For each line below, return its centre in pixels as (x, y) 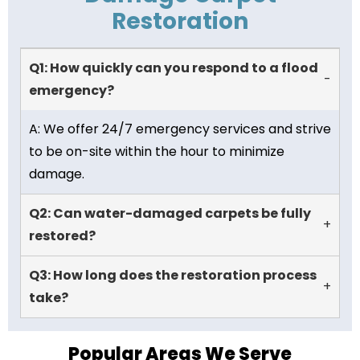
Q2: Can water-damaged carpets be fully (170, 213)
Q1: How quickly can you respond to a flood (174, 67)
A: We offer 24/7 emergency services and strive (180, 129)
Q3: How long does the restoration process (173, 275)
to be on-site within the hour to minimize (157, 151)
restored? (62, 235)
